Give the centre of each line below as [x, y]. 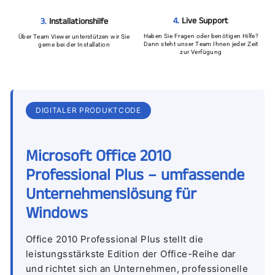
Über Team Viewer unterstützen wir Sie [74, 36]
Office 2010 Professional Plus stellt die [114, 239]
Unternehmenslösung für [111, 195]
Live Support [205, 21]
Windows [56, 214]
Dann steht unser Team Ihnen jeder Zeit [201, 44]
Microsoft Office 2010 [98, 157]
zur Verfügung [201, 52]
